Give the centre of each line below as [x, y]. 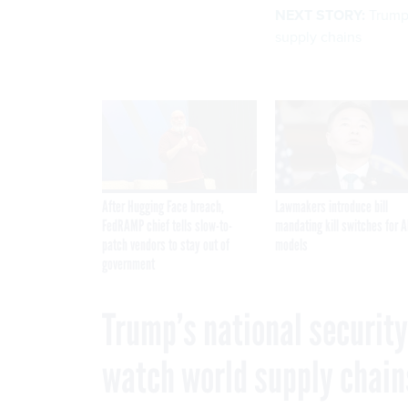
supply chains [318, 36]
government [128, 264]
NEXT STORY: [320, 15]
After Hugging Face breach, [163, 206]
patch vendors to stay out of [166, 245]
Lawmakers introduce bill [331, 206]
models [291, 245]
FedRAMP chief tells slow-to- [167, 225]
